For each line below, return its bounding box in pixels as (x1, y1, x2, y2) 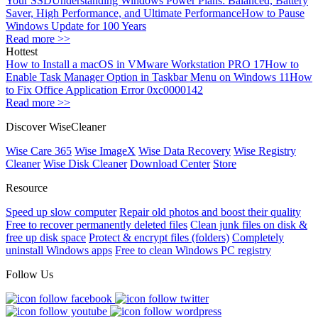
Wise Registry (234, 144, 296, 157)
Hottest (6, 45, 38, 57)
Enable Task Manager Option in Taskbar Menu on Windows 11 (6, 70, 290, 83)
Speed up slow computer (6, 205, 116, 218)
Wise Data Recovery (138, 144, 231, 157)
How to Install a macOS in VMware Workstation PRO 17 (6, 57, 265, 70)
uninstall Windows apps (6, 243, 112, 256)
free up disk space (6, 231, 86, 243)
